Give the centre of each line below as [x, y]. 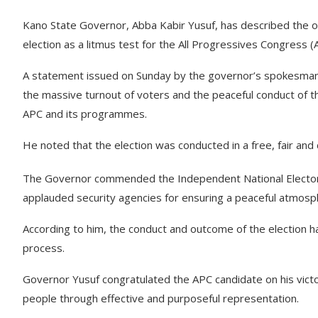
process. [44, 248]
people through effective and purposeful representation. [161, 298]
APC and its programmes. [85, 114]
